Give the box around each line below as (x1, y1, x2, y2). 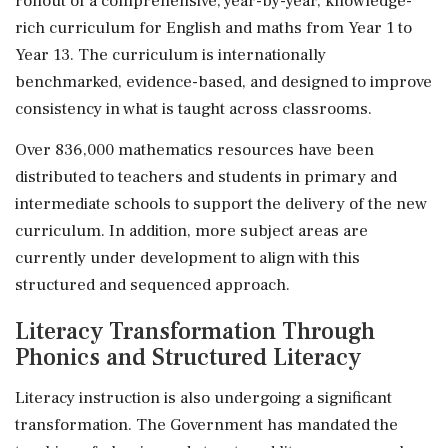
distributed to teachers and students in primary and (15, 165, 397, 188)
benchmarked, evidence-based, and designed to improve (15, 70, 432, 93)
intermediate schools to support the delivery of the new (15, 192, 427, 215)
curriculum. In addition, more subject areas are (15, 219, 368, 242)
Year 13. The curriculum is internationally (15, 43, 326, 66)
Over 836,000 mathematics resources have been (15, 138, 374, 161)
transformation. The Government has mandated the (15, 413, 398, 436)
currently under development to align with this (15, 246, 360, 269)
